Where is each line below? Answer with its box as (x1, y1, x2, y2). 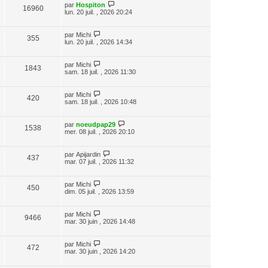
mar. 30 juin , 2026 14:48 (65, 218, 135, 225)
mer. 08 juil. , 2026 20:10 (65, 128, 135, 135)
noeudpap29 (76, 121, 115, 128)
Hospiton (76, 1, 105, 8)
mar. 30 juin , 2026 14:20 (65, 248, 135, 255)
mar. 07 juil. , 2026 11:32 (65, 158, 134, 165)
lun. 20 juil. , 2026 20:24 (65, 8, 132, 16)
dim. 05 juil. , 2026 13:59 (65, 188, 134, 195)
